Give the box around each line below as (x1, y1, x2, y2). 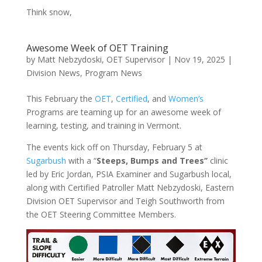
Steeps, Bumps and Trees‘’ (96, 155, 208, 166)
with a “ (65, 155, 96, 166)
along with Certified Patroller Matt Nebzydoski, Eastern (26, 182, 234, 193)
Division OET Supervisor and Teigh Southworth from (26, 195, 225, 206)
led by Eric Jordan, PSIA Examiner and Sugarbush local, (26, 168, 232, 180)
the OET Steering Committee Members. (26, 209, 176, 220)
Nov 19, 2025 (174, 54, 225, 65)
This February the (26, 93, 95, 104)
